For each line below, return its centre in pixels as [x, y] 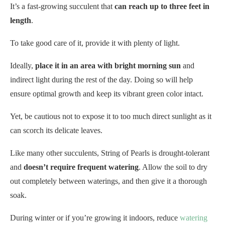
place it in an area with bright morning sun [108, 65]
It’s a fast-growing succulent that [62, 6]
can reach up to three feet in [162, 6]
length [21, 20]
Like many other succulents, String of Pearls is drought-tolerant [110, 153]
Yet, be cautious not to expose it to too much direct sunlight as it [111, 116]
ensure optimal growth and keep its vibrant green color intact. [107, 93]
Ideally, [23, 65]
